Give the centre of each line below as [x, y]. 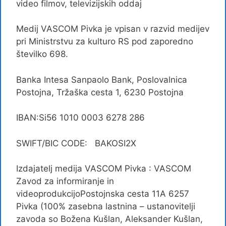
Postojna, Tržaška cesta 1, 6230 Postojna [100, 92]
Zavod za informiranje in [65, 181]
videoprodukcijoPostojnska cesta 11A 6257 [103, 194]
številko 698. [42, 54]
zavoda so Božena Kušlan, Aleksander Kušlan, [109, 219]
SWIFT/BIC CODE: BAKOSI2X [76, 143]
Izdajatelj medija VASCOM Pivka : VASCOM [104, 168]
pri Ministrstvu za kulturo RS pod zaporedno [105, 41]
